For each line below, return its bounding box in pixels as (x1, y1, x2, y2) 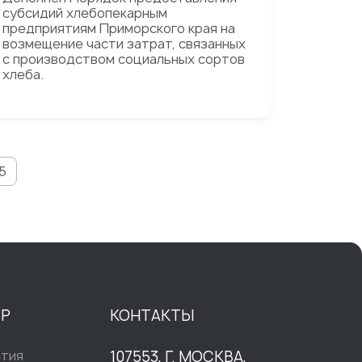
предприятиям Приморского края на (2, 19, 235, 37)
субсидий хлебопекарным (2, 4, 167, 22)
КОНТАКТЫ (110, 305, 195, 326)
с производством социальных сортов (2, 50, 245, 68)
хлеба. (2, 65, 44, 83)
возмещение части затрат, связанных (2, 35, 246, 53)
